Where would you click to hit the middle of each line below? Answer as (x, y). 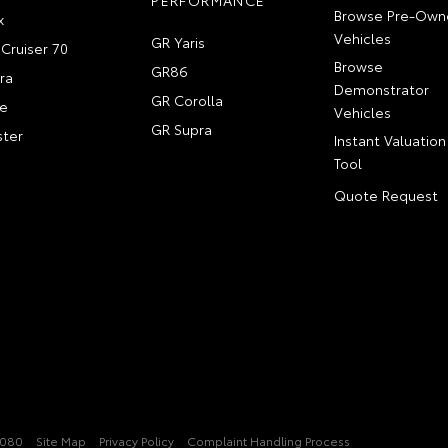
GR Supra (182, 129)
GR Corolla (187, 100)
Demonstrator (381, 89)
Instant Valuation (389, 140)
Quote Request (385, 195)
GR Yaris (178, 42)
